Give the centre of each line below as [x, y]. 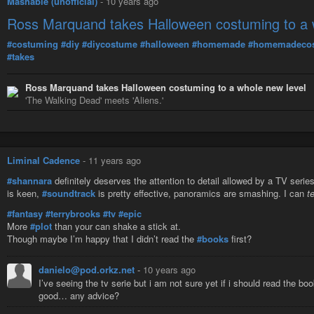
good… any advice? [79, 295]
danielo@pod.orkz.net [88, 269]
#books [213, 238]
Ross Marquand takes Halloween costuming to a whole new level [166, 87]
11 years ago [115, 160]
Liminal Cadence [43, 160]
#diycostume [110, 43]
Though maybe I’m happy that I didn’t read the [102, 238]
